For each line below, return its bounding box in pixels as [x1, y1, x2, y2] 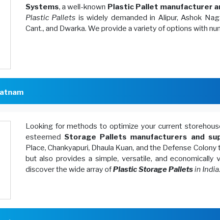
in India [192, 165, 219, 174]
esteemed [25, 133, 64, 141]
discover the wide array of [25, 165, 113, 174]
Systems [25, 2, 59, 11]
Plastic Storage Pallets [112, 165, 193, 174]
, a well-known [58, 2, 108, 11]
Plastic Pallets [25, 13, 76, 22]
